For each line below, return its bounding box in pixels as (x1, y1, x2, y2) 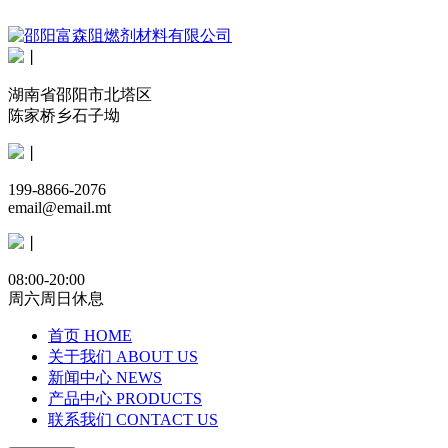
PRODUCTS (116, 390, 202, 407)
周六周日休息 (8, 290, 104, 307)
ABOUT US (116, 348, 198, 365)
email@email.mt (8, 199, 111, 216)
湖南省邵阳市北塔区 (8, 86, 152, 103)
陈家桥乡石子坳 (8, 107, 120, 124)
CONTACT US (116, 411, 218, 428)
